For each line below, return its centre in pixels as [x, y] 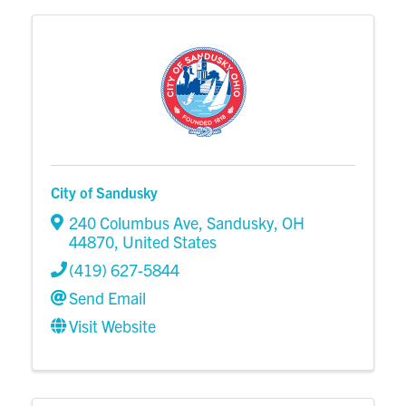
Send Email [107, 298]
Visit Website [112, 326]
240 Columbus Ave [134, 223]
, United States [165, 242]
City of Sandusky [104, 193]
